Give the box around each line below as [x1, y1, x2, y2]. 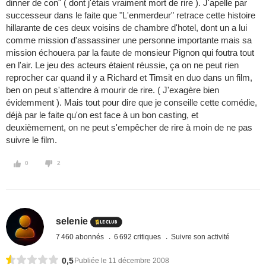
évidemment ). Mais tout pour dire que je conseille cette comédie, [6, 97, 257, 108]
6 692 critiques [114, 232, 163, 241]
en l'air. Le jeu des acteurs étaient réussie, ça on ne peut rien [6, 60, 239, 71]
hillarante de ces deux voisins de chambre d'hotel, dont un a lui [6, 23, 247, 33]
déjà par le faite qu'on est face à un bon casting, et [6, 110, 198, 121]
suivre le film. [6, 135, 57, 145]
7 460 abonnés [56, 232, 106, 241]
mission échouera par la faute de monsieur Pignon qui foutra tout [6, 47, 254, 58]
